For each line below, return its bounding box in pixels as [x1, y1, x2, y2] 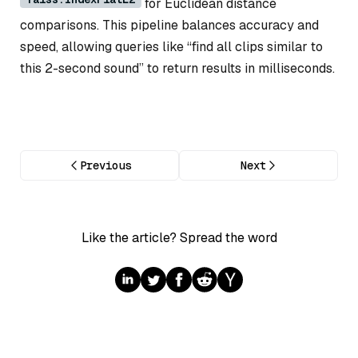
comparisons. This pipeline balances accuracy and [20, 17, 319, 34]
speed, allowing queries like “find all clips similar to [20, 38, 323, 56]
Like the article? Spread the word [81, 229, 277, 247]
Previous [79, 158, 131, 173]
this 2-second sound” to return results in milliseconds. [20, 60, 335, 78]
